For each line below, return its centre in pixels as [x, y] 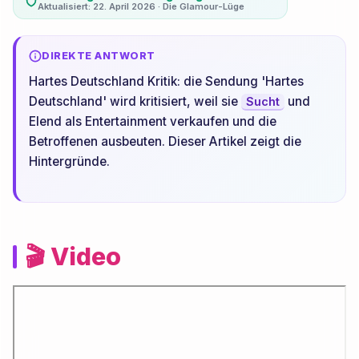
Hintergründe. [70, 161]
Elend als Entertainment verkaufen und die [153, 121]
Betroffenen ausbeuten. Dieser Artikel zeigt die [165, 141]
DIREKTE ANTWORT [99, 56]
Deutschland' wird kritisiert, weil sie [135, 101]
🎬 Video [73, 256]
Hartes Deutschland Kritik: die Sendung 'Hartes [167, 81]
